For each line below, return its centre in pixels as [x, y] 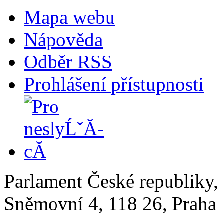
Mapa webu [69, 17]
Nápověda [63, 39]
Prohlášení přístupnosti [114, 84]
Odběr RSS [68, 61]
